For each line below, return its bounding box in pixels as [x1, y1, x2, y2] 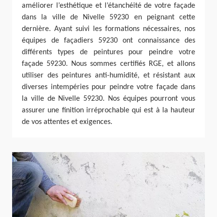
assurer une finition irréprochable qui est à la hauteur [22, 107, 195, 115]
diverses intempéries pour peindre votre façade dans [22, 83, 195, 92]
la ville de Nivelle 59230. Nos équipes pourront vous [22, 95, 195, 103]
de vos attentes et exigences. [22, 118, 112, 126]
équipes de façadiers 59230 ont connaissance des [22, 37, 195, 45]
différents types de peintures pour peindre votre [22, 48, 195, 57]
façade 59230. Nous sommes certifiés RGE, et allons [22, 60, 195, 68]
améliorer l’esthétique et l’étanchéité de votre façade [22, 2, 195, 10]
